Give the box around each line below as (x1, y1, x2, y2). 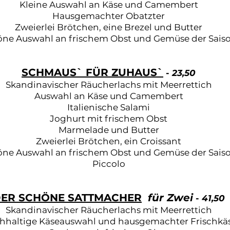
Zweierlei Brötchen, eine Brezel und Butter (15, 22, 202, 32)
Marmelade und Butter (58, 125, 159, 135)
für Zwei (148, 191, 193, 204)
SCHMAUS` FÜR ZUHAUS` (22, 66, 163, 79)
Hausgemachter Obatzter (52, 11, 165, 21)
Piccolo (92, 159, 125, 169)
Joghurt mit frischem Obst (50, 113, 167, 124)
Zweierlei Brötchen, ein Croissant (36, 136, 181, 146)
